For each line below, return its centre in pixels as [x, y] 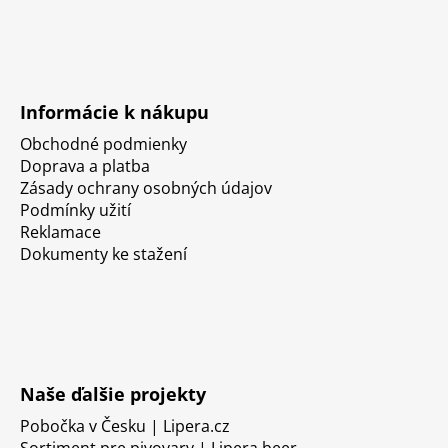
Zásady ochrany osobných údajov [146, 187]
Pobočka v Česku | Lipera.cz [125, 425]
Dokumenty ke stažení [103, 253]
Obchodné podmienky [103, 143]
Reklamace [60, 231]
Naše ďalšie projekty [113, 393]
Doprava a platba [85, 165]
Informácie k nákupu [114, 111]
